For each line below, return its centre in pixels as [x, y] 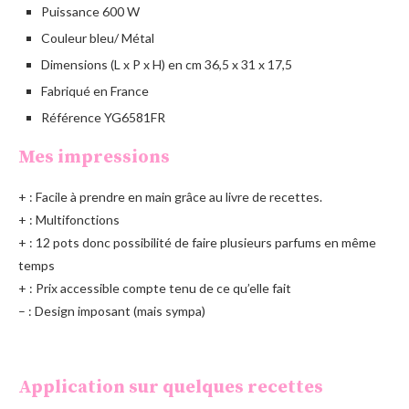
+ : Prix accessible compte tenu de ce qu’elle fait [155, 288]
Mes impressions [94, 158]
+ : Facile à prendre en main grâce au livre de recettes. [170, 197]
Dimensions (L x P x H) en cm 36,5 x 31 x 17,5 [167, 65]
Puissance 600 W [90, 12]
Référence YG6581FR [103, 118]
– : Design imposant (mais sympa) [112, 311]
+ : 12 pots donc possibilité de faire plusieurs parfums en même [197, 243]
